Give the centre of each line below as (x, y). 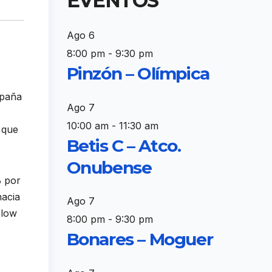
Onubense (109, 167)
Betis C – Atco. (124, 145)
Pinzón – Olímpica (138, 74)
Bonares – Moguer (140, 240)
